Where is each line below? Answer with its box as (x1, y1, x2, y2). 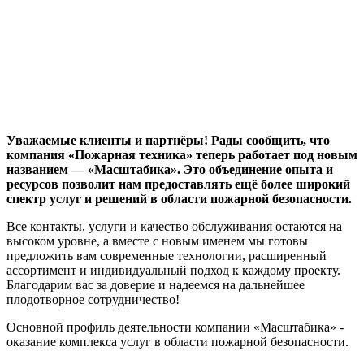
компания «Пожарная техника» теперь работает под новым (6, 148, 357, 162)
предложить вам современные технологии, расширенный (6, 249, 327, 263)
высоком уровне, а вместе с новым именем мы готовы (6, 234, 308, 249)
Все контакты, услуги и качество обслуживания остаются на (6, 219, 342, 234)
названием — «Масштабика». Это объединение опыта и (6, 162, 333, 177)
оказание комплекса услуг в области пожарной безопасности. (6, 335, 349, 349)
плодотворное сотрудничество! (6, 292, 180, 307)
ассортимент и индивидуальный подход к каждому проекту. (6, 263, 340, 278)
